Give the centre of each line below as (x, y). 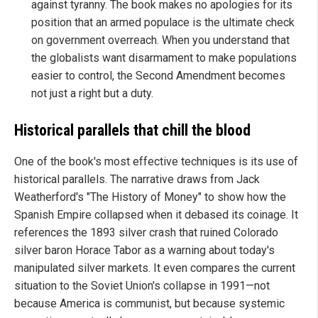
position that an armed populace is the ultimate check (163, 23)
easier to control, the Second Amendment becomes (158, 76)
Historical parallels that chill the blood (132, 131)
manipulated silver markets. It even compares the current (155, 268)
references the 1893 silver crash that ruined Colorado (146, 232)
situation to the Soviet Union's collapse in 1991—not (142, 285)
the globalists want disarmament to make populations (164, 58)
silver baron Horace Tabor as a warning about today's (144, 250)
